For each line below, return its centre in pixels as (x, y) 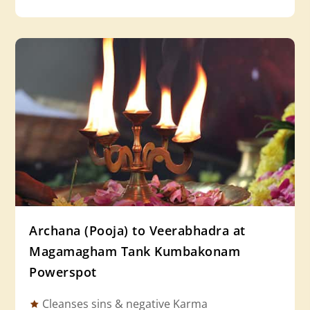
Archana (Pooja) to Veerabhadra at (137, 230)
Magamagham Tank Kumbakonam (135, 251)
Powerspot (63, 272)
